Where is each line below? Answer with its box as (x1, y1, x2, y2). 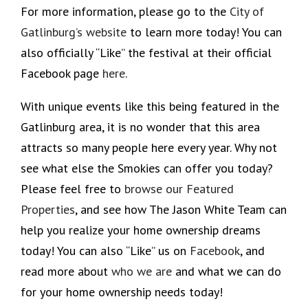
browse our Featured (124, 180, 234, 197)
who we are (111, 263, 172, 279)
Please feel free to (21, 180, 124, 197)
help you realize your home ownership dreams (21, 221, 261, 238)
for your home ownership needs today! (21, 283, 223, 300)
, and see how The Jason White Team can (75, 201, 287, 217)
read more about (21, 263, 111, 279)
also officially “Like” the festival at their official (21, 44, 272, 60)
